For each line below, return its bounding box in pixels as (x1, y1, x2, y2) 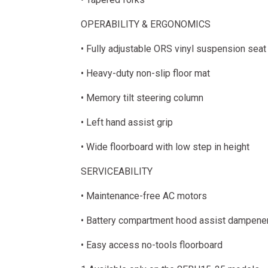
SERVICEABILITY (80, 166, 153, 177)
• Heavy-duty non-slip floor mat (80, 68, 210, 79)
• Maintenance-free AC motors (80, 190, 207, 202)
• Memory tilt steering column (80, 92, 203, 103)
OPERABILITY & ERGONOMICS (80, 19, 211, 30)
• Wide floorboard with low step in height (80, 141, 249, 153)
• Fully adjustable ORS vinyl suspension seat (80, 43, 266, 54)
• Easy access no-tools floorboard (80, 239, 223, 251)
